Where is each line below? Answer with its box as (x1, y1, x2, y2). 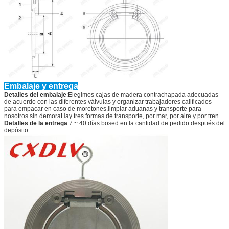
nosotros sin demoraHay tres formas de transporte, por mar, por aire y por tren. (4, 112, 220, 120)
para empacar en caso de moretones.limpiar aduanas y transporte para (4, 105, 201, 112)
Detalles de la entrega (4, 119, 67, 127)
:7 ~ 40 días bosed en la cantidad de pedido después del (67, 119, 225, 127)
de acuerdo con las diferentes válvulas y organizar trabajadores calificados (4, 98, 212, 105)
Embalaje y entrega (4, 81, 78, 90)
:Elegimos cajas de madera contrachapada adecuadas (66, 90, 218, 98)
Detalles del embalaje (4, 90, 66, 98)
